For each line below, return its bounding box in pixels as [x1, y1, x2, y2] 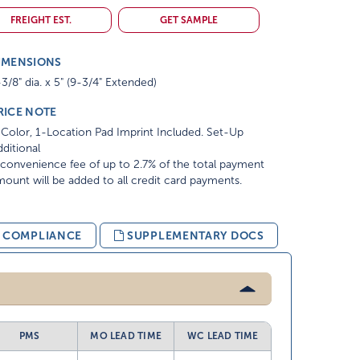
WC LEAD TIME [186, 330, 259, 342]
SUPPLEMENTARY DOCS [127, 229, 264, 242]
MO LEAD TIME [90, 330, 162, 342]
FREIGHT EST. [10, 14, 72, 26]
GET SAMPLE [160, 14, 219, 26]
